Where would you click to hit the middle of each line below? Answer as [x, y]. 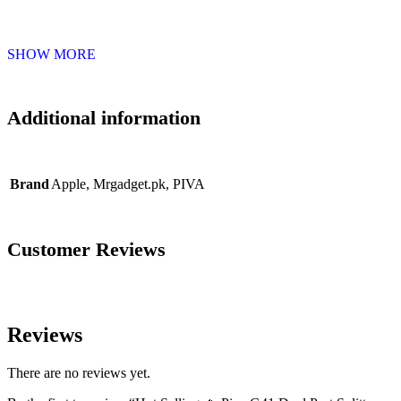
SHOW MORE [51, 54]
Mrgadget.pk [129, 184]
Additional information [104, 117]
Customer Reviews [86, 250]
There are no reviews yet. [79, 373]
